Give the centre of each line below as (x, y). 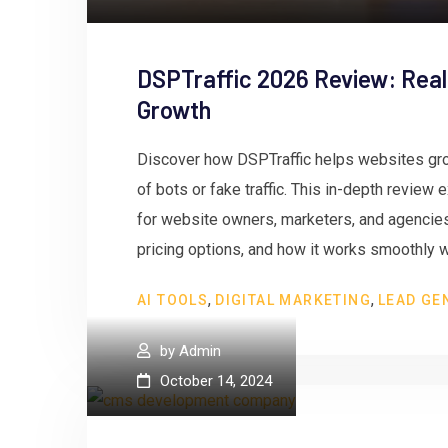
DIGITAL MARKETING (293, 300)
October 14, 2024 (216, 380)
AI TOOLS (173, 300)
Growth (174, 110)
